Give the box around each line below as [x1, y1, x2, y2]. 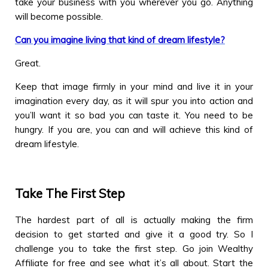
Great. [15, 57, 41, 69]
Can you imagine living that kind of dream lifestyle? [15, 33, 225, 45]
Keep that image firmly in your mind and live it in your [15, 80, 253, 92]
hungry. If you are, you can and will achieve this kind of [15, 123, 253, 135]
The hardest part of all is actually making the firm [15, 214, 253, 226]
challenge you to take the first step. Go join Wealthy [15, 243, 253, 255]
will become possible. [15, 10, 103, 22]
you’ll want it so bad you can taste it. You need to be [15, 109, 253, 121]
